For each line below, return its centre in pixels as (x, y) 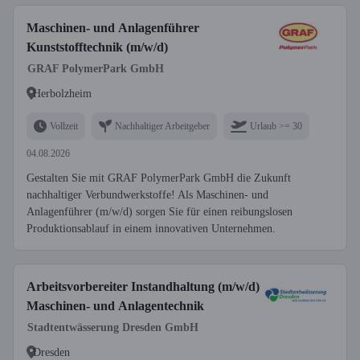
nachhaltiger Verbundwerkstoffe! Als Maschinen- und (147, 195)
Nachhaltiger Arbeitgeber (162, 126)
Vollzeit (64, 126)
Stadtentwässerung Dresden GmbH (113, 327)
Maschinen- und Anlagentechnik (115, 306)
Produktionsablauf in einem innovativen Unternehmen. (151, 229)
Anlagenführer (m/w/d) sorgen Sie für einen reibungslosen (160, 212)
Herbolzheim (62, 93)
